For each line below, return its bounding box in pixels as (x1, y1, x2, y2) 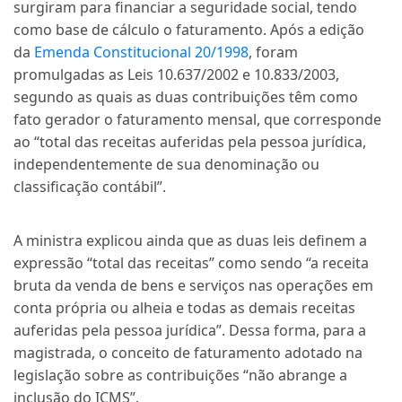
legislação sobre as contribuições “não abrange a (13, 365, 347, 385)
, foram (249, 42, 298, 62)
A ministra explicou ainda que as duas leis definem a (13, 231, 367, 250)
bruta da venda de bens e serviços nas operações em (13, 275, 373, 295)
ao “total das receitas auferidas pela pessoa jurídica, (13, 132, 366, 152)
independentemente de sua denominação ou (13, 154, 319, 174)
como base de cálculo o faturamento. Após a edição (13, 20, 364, 39)
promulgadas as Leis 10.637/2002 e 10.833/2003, (13, 65, 339, 84)
